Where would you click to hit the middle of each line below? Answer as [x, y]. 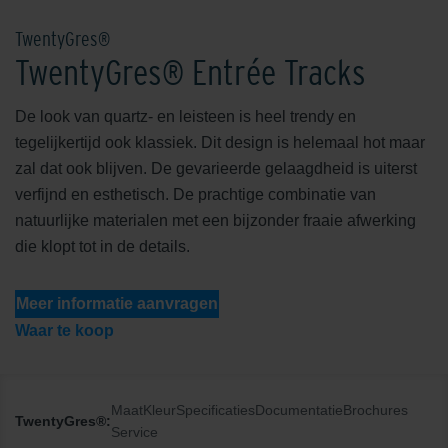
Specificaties [215, 409]
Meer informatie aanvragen [117, 303]
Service [134, 431]
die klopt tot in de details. [104, 246]
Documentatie [299, 409]
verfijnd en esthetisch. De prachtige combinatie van [195, 194]
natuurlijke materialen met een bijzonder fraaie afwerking [215, 220]
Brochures [375, 409]
